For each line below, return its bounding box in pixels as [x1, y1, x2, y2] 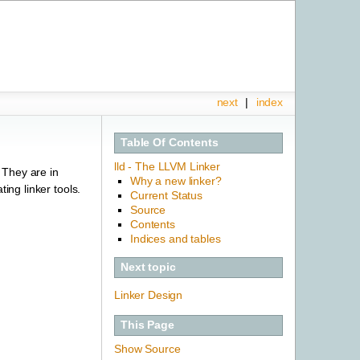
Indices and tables [130, 231, 221, 245]
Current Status [130, 188, 203, 202]
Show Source [114, 342, 181, 355]
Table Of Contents [121, 136, 219, 149]
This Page [121, 318, 174, 332]
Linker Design [114, 288, 183, 301]
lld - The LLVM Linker [114, 159, 221, 173]
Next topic [121, 260, 176, 274]
